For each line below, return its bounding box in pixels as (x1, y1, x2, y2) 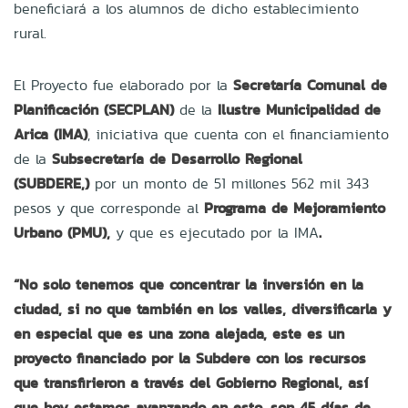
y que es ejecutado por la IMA (116, 221, 319, 243)
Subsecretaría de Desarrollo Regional (52, 148, 302, 169)
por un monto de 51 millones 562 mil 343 (89, 172, 369, 194)
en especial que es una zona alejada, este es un (14, 322, 344, 344)
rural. (14, 22, 46, 44)
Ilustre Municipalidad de (218, 98, 381, 120)
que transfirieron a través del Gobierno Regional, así (14, 372, 368, 393)
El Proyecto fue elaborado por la (14, 74, 233, 96)
